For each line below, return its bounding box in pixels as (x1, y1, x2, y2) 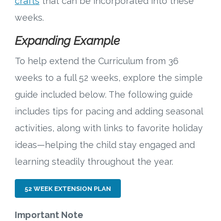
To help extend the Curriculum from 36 (15, 56, 179, 67)
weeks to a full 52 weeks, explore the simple (15, 73, 203, 83)
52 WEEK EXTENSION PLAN (25, 184, 111, 192)
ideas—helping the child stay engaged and (15, 140, 195, 150)
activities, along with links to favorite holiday (15, 123, 203, 134)
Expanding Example (15, 34, 120, 48)
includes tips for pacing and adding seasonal (15, 106, 203, 117)
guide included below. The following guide (15, 89, 193, 100)
